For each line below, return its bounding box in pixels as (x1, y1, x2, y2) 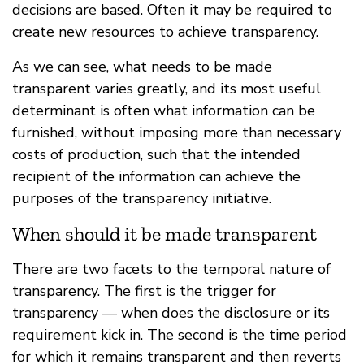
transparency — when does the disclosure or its (12, 302, 330, 323)
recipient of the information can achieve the (12, 166, 301, 186)
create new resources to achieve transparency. (12, 21, 318, 41)
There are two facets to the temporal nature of (12, 258, 331, 279)
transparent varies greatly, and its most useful (12, 78, 321, 98)
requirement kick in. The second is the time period (12, 324, 347, 344)
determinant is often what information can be (12, 100, 315, 120)
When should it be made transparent (12, 221, 317, 245)
